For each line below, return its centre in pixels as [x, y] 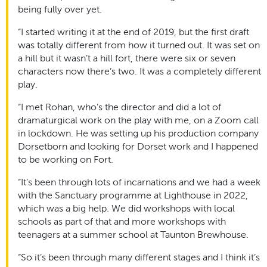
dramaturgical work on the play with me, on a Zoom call [138, 120]
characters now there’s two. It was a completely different [139, 71]
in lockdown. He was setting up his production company [138, 133]
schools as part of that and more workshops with [122, 221]
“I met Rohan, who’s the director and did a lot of [119, 107]
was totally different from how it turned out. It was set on [139, 45]
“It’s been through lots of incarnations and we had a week [139, 182]
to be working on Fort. [67, 159]
